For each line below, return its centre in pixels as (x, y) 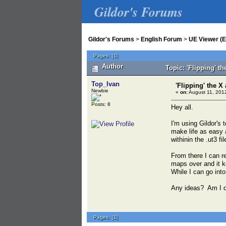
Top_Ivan (105, 84)
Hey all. (182, 107)
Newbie (100, 91)
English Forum (161, 39)
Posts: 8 (101, 104)
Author (111, 66)
